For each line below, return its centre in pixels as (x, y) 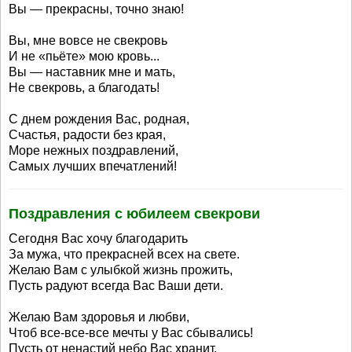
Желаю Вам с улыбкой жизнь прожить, (121, 270)
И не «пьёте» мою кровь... (84, 56)
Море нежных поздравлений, (93, 150)
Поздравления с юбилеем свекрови (134, 214)
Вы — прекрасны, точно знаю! (96, 9)
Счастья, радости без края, (87, 135)
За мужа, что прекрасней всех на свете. (124, 254)
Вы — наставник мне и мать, (92, 72)
